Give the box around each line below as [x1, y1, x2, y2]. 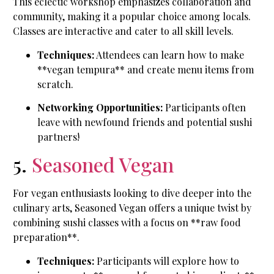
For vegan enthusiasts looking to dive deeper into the [13, 187, 251, 200]
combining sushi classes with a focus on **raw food [13, 216, 241, 229]
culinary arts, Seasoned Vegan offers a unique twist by [13, 201, 251, 215]
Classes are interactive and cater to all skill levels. [13, 24, 234, 38]
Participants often [163, 101, 246, 114]
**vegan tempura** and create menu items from [37, 62, 254, 76]
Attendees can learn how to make [94, 48, 244, 61]
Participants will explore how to [94, 254, 239, 267]
